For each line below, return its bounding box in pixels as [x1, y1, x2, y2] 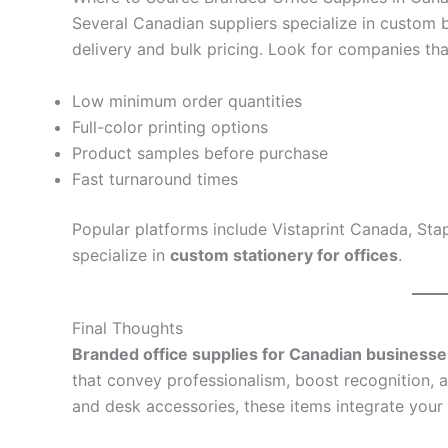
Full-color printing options [72, 116, 268, 137]
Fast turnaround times [72, 168, 238, 189]
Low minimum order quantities [72, 90, 302, 111]
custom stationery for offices [170, 244, 398, 265]
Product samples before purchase [72, 142, 328, 163]
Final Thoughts [72, 318, 183, 339]
